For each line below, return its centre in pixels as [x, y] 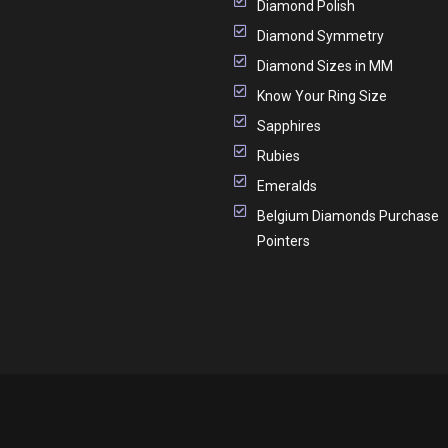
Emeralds [286, 185]
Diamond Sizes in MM [324, 65]
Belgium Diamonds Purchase [347, 215]
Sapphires [288, 125]
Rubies [278, 155]
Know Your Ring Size [321, 95]
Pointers [283, 240]
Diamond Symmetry [320, 35]
